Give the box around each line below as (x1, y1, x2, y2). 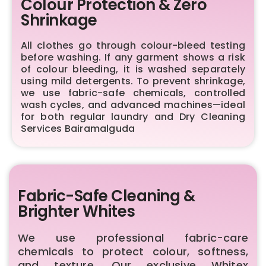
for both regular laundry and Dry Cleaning (21, 109, 245, 123)
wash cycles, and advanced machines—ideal (21, 97, 245, 112)
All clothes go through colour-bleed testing (21, 38, 245, 52)
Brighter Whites (18, 200, 135, 222)
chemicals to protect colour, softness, (18, 243, 248, 259)
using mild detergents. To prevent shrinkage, (21, 74, 245, 88)
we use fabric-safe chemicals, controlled (21, 85, 245, 100)
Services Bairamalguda (21, 121, 135, 135)
